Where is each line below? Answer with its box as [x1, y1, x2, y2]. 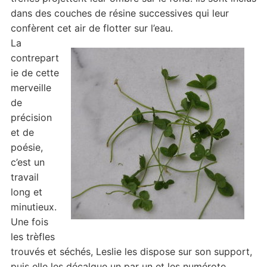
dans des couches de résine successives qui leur [10, 7, 229, 20]
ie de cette [10, 67, 59, 79]
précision [10, 111, 52, 124]
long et [10, 186, 42, 198]
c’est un [10, 156, 45, 169]
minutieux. [10, 201, 57, 213]
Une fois [10, 216, 48, 228]
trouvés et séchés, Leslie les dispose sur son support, [10, 246, 252, 258]
